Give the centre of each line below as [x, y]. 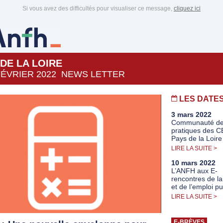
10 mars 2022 [193, 163]
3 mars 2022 [191, 114]
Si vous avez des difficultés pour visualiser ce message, [98, 8]
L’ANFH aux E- [194, 171]
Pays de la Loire [197, 138]
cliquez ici [187, 8]
